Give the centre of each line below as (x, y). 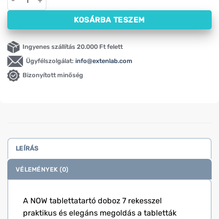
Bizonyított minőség (51, 75)
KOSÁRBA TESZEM (109, 20)
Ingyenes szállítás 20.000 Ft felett (71, 46)
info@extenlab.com (104, 61)
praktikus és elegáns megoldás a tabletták (100, 213)
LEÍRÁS (27, 148)
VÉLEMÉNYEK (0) (42, 169)
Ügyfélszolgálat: (49, 61)
